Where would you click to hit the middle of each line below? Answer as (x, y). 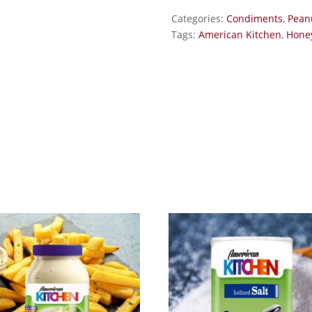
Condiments (254, 18)
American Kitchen (240, 34)
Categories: (198, 18)
